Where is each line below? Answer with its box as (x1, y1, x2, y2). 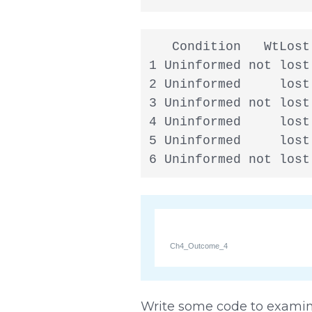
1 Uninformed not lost (148, 58, 310, 72)
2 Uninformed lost (148, 77, 310, 91)
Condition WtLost (148, 39, 310, 54)
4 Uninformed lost (148, 114, 310, 129)
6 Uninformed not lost (148, 152, 310, 166)
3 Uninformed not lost (148, 95, 310, 110)
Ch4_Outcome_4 (170, 241, 228, 250)
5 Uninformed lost (148, 133, 310, 148)
